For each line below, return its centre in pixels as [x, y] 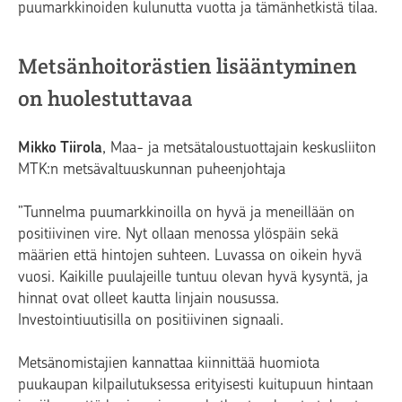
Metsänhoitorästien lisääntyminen [188, 66]
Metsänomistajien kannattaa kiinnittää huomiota [169, 363]
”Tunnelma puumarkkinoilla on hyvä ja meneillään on [186, 212]
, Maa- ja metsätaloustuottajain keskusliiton [239, 148]
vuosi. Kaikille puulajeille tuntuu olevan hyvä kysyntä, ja [193, 277]
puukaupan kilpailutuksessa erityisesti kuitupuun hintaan [196, 385]
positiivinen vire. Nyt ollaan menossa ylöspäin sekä [178, 234]
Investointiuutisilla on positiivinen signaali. [151, 320]
